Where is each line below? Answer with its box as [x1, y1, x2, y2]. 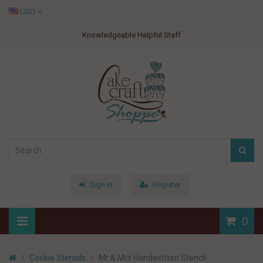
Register [153, 180, 181, 189]
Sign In [90, 180, 113, 189]
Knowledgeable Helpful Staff [82, 31, 181, 39]
